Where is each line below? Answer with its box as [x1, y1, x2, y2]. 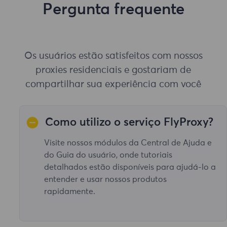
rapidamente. [44, 187, 95, 196]
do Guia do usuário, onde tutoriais [44, 150, 172, 159]
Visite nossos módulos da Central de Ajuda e [44, 138, 212, 147]
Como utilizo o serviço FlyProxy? [45, 117, 214, 128]
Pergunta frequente [42, 2, 184, 18]
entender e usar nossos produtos [44, 175, 167, 183]
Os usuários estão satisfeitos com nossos [24, 51, 203, 61]
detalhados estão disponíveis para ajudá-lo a [44, 163, 216, 171]
